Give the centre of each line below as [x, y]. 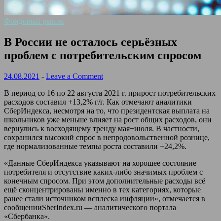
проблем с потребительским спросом [103, 55]
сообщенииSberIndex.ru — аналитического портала [90, 207]
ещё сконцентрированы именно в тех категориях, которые [102, 189]
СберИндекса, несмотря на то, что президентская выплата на [107, 110]
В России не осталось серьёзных [91, 42]
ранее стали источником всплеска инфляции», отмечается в [105, 198]
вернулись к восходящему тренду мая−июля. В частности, [102, 128]
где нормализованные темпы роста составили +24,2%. [95, 146]
